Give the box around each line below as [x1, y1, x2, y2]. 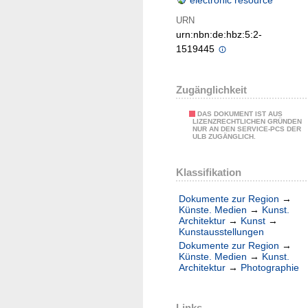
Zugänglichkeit [176, 84, 247, 96]
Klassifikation [176, 166, 241, 178]
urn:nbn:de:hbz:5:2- [176, 29, 262, 41]
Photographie [241, 261, 299, 273]
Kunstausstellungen [179, 226, 264, 238]
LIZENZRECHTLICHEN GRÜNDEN [192, 118, 302, 126]
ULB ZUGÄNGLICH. [192, 133, 256, 141]
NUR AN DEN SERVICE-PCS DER [192, 125, 301, 133]
